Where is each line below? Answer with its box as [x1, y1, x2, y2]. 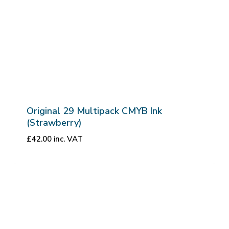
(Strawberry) [26, 117, 82, 129]
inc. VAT [53, 134, 83, 145]
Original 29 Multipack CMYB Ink [26, 105, 162, 118]
